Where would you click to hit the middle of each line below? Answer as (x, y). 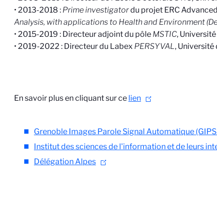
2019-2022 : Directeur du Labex (76, 46)
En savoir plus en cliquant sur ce (71, 98)
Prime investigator (97, 10)
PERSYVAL (155, 46)
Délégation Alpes (65, 162)
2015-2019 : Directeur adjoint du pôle (85, 34)
